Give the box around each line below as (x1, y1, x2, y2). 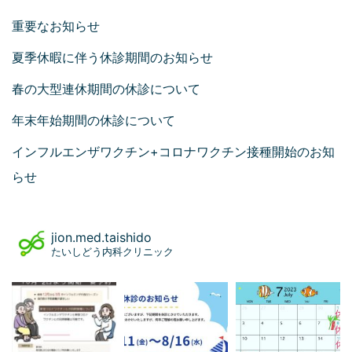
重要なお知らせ (12, 18, 100, 34)
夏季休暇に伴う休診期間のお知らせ (12, 49, 213, 65)
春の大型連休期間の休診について (12, 81, 200, 97)
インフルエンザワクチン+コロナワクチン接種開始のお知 (12, 144, 335, 159)
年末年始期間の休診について (12, 112, 175, 128)
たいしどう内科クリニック (51, 245, 174, 258)
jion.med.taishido (51, 229, 152, 245)
